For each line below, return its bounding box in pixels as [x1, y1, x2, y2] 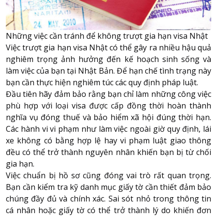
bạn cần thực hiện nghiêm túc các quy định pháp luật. [6, 77, 200, 88]
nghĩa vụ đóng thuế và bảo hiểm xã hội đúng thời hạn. [6, 111, 211, 123]
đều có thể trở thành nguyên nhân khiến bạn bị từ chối [6, 146, 211, 157]
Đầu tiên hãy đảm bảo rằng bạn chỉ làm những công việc [6, 88, 211, 99]
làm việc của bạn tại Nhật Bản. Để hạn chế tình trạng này [6, 65, 211, 76]
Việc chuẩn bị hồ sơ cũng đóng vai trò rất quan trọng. [6, 170, 211, 181]
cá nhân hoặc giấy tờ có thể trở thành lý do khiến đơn [6, 204, 211, 216]
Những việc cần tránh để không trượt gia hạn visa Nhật [6, 30, 208, 41]
